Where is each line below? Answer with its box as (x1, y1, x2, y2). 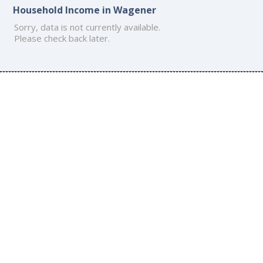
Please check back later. (14, 32, 110, 44)
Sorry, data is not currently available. (14, 21, 161, 33)
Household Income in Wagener (13, 3, 157, 16)
